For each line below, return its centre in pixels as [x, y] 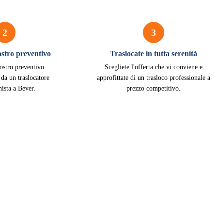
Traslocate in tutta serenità [153, 54]
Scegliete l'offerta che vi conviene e [153, 67]
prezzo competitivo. [153, 88]
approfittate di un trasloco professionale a [153, 78]
